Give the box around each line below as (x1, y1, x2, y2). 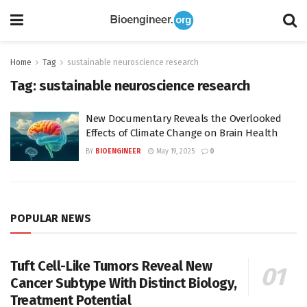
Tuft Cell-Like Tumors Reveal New (10, 257, 212, 274)
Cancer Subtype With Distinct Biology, (10, 274, 237, 291)
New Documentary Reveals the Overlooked (86, 112, 282, 125)
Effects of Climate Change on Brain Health (86, 127, 278, 139)
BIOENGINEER (95, 147, 141, 156)
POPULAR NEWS (10, 211, 91, 225)
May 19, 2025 (154, 147, 195, 156)
